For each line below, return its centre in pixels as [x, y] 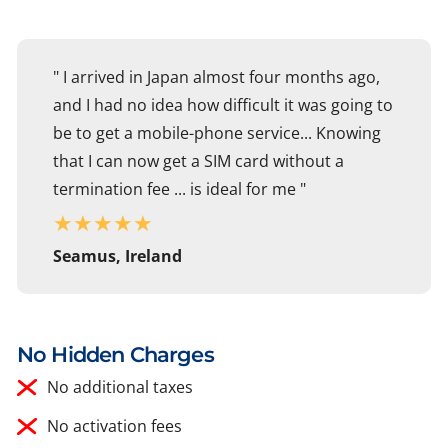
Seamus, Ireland [117, 256]
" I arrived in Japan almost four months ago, [216, 77]
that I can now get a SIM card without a [198, 161]
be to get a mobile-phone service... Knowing [217, 133]
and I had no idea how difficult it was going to [223, 105]
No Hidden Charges [115, 355]
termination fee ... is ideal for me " [179, 189]
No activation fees [114, 426]
